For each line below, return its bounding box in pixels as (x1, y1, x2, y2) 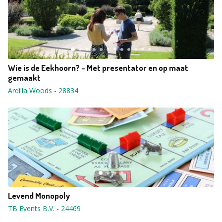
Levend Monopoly (8, 190, 70, 201)
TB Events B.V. (8, 204, 55, 213)
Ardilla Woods (8, 86, 52, 95)
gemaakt (8, 72, 41, 83)
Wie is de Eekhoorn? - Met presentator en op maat (8, 62, 188, 73)
